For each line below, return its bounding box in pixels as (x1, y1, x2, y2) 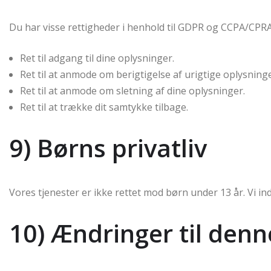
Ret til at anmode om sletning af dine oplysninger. (20, 84, 245, 97)
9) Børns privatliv (9, 131, 207, 165)
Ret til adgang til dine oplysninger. (20, 51, 174, 65)
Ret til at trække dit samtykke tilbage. (20, 100, 188, 114)
